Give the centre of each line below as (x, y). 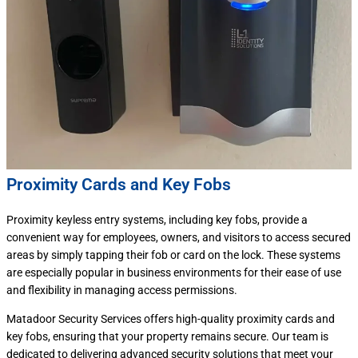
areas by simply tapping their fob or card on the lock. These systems (173, 255)
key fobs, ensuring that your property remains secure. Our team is (167, 336)
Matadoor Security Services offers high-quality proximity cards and (171, 318)
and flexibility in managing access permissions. (122, 290)
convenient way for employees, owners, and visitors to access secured (179, 238)
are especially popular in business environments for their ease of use (174, 273)
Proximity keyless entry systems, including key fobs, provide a (157, 220)
